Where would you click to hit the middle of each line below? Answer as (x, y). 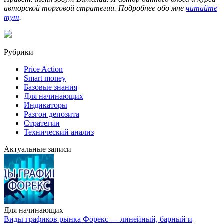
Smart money (45, 78)
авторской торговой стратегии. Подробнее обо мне (95, 8)
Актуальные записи (38, 149)
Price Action (43, 69)
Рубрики (19, 52)
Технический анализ (59, 132)
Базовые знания (51, 87)
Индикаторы (46, 105)
